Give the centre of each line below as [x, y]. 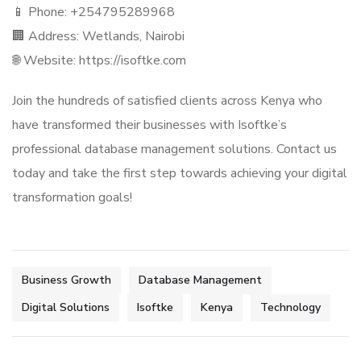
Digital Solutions [66, 307]
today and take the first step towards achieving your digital [180, 173]
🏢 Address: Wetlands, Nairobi [98, 36]
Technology [290, 307]
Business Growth [66, 280]
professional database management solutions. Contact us [174, 149]
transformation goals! [72, 197]
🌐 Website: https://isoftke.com [99, 60]
